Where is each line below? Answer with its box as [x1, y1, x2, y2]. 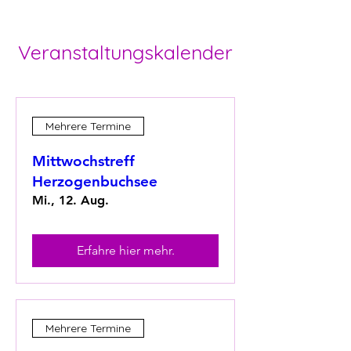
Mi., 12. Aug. [32, 193, 109, 208]
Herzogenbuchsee [32, 172, 157, 190]
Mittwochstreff [32, 152, 135, 170]
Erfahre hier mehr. [76, 243, 175, 258]
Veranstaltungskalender [18, 40, 233, 64]
